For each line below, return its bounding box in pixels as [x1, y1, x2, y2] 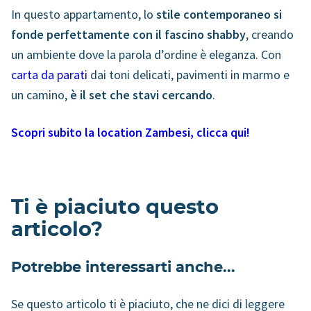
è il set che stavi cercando [70, 86, 212, 103]
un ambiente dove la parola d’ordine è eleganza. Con [11, 46, 281, 62]
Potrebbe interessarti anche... [11, 260, 235, 275]
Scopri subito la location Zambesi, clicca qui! [11, 124, 250, 140]
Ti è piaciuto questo [11, 197, 219, 218]
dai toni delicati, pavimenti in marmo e [87, 66, 289, 83]
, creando [246, 26, 294, 42]
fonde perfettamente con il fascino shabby [11, 26, 246, 42]
